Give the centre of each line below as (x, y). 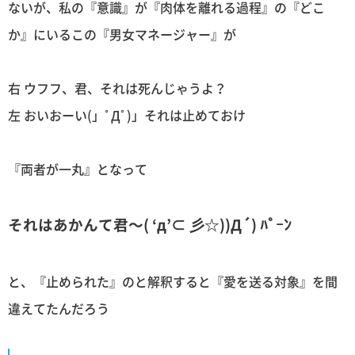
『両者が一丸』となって (78, 169)
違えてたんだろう (59, 308)
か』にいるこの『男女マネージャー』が (122, 34)
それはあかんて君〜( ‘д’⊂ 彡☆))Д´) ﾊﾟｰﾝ (150, 225)
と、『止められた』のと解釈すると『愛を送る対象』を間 (173, 281)
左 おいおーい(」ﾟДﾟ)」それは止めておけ (127, 115)
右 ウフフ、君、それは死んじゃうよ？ (117, 88)
